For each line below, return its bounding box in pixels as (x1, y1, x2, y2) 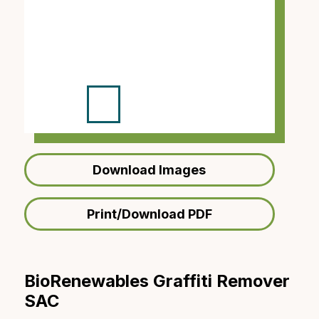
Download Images (93, 162, 206, 178)
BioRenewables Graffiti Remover (23, 270, 290, 291)
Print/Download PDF (86, 206, 212, 221)
